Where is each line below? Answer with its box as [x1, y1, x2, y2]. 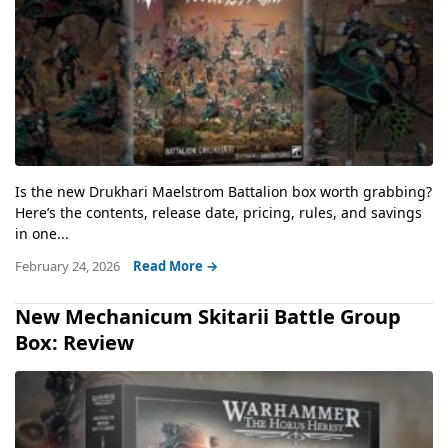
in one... [15, 223, 69, 243]
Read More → [133, 256, 218, 275]
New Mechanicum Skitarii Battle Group [15, 302, 401, 330]
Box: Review [15, 328, 134, 356]
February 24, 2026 [15, 256, 123, 275]
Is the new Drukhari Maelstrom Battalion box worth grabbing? [15, 181, 432, 201]
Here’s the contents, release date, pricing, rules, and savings [15, 202, 422, 222]
